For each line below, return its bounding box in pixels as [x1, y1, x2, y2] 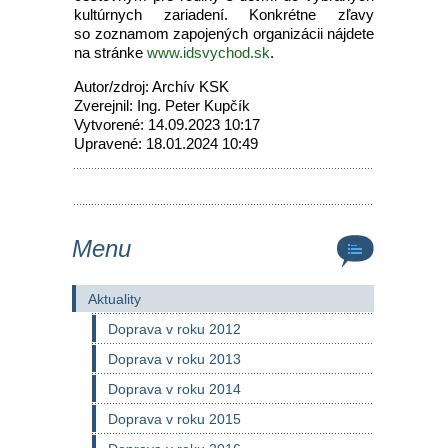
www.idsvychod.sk [147, 44, 270, 61]
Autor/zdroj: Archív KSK [74, 78, 229, 95]
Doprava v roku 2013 [108, 351, 241, 367]
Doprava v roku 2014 [108, 381, 241, 397]
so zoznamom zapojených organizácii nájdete [74, 25, 374, 42]
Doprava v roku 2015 [108, 411, 241, 427]
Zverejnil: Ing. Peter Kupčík [74, 97, 250, 114]
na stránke [74, 44, 147, 61]
